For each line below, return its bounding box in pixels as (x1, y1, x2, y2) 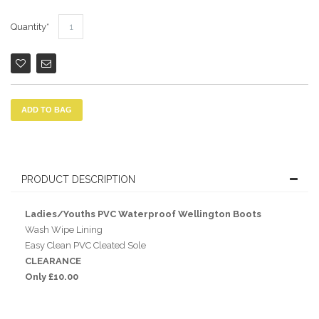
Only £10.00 (25, 271, 78, 282)
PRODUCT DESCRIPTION (21, 173, 135, 185)
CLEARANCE (25, 255, 81, 266)
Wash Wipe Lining (25, 224, 103, 235)
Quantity (11, 21, 46, 32)
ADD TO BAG (21, 105, 72, 114)
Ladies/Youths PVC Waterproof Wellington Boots (25, 208, 261, 219)
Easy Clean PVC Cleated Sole (25, 239, 146, 251)
